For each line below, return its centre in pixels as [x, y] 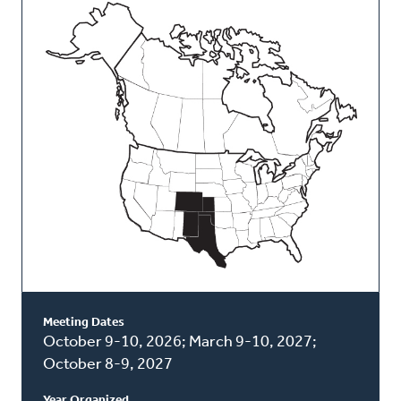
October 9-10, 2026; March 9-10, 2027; [180, 342]
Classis [59, 56]
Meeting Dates [84, 322]
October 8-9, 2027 [108, 364]
